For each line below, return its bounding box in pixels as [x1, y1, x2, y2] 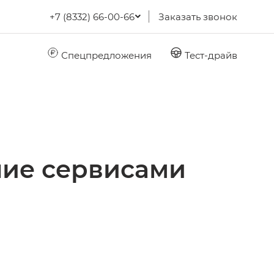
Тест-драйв [182, 48, 237, 61]
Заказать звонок [158, 10, 237, 23]
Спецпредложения [59, 48, 152, 61]
